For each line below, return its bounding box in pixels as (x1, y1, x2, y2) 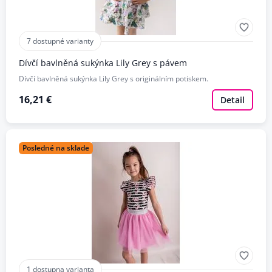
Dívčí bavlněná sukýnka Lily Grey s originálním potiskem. (18, 73, 208, 84)
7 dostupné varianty (26, 35, 93, 46)
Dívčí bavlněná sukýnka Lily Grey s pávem (18, 56, 187, 69)
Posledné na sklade (22, 142, 89, 153)
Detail (220, 93, 245, 106)
